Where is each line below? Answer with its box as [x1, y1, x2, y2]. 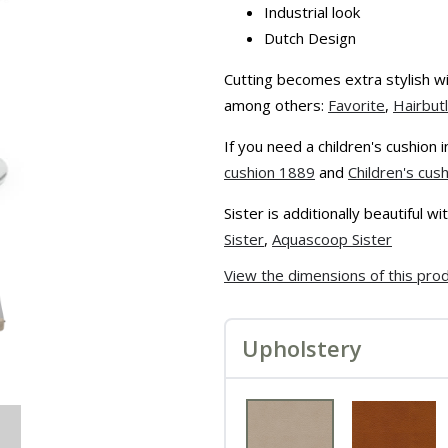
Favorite [328, 95, 385, 115]
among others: [224, 95, 328, 115]
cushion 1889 [224, 162, 315, 182]
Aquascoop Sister [272, 229, 392, 249]
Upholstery [242, 333, 362, 363]
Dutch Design [264, 28, 356, 48]
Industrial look [264, 2, 360, 22]
